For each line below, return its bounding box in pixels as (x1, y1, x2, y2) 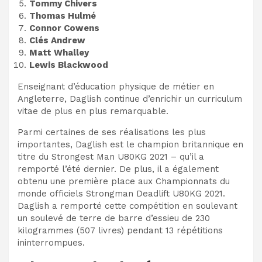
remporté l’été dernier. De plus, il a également (18, 163, 219, 174)
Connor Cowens (29, 22, 99, 33)
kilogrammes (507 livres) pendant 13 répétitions (18, 225, 223, 236)
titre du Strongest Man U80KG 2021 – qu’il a (18, 151, 204, 162)
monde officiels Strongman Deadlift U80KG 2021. (18, 188, 225, 199)
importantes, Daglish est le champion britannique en (18, 139, 243, 150)
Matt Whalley (29, 47, 89, 58)
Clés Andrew (29, 35, 85, 46)
